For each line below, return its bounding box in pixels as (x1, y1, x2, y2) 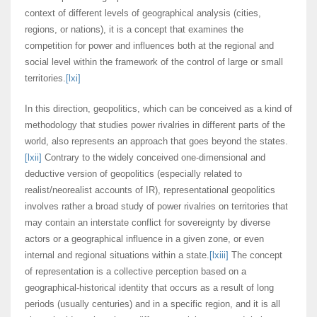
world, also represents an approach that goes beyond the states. (25, 136, 288, 147)
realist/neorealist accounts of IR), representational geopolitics (25, 185, 275, 196)
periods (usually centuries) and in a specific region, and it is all (25, 299, 280, 310)
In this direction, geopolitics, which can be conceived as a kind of (25, 103, 292, 115)
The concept (229, 250, 282, 261)
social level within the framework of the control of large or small (25, 57, 283, 68)
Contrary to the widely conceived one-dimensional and (42, 152, 265, 163)
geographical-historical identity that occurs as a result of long (25, 282, 274, 294)
